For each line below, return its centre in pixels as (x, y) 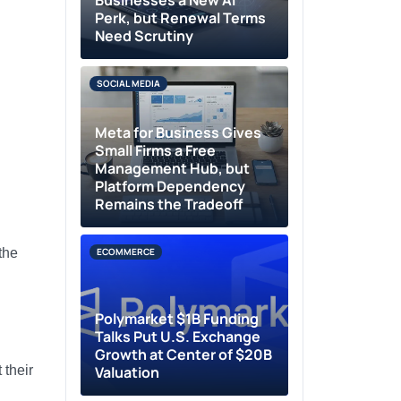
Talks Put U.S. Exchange (178, 337)
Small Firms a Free (156, 150)
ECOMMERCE (126, 252)
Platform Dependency (171, 186)
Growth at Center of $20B (184, 354)
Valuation (128, 372)
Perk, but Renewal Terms (181, 18)
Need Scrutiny (145, 36)
